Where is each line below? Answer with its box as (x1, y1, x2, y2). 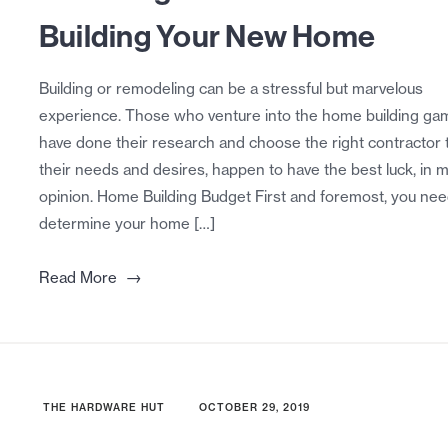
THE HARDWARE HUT (42, 401, 165, 415)
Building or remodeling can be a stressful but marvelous (38, 79, 423, 99)
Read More (38, 268, 117, 288)
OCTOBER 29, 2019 (198, 401, 310, 415)
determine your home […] (38, 214, 215, 234)
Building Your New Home (38, 16, 376, 56)
